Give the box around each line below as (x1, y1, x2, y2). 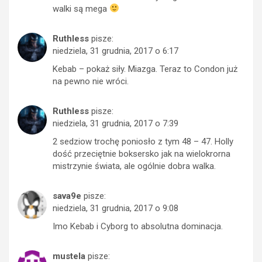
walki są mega (53, 3, 109, 14)
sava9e (53, 190, 81, 201)
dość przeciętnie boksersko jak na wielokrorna (53, 148, 230, 159)
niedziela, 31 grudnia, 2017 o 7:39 (53, 118, 178, 129)
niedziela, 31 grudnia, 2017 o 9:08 (53, 202, 178, 213)
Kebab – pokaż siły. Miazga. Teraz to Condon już (53, 63, 237, 74)
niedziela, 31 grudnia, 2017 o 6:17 (53, 45, 178, 56)
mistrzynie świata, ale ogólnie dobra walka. (53, 160, 216, 171)
